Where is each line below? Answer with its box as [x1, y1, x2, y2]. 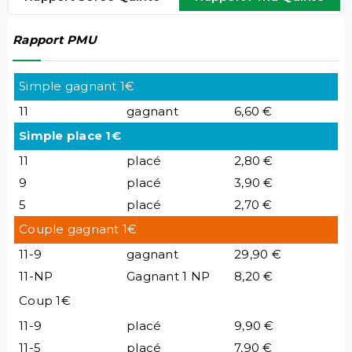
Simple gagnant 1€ [19, 78, 135, 93]
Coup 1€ [19, 292, 71, 308]
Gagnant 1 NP [126, 268, 210, 284]
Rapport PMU [13, 32, 97, 48]
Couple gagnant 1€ [19, 221, 137, 236]
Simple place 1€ [19, 127, 121, 143]
